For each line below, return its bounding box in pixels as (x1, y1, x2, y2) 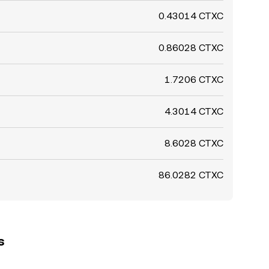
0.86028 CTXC (159, 42, 223, 53)
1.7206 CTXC (165, 74, 223, 85)
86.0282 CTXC (159, 169, 223, 181)
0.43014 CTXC (159, 10, 223, 22)
